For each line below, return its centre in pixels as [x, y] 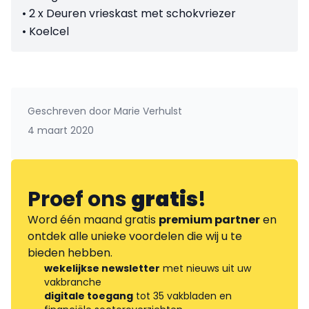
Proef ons [79, 200]
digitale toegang [89, 296]
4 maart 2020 [61, 131]
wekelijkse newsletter [102, 269]
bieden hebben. [70, 253]
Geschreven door [69, 111]
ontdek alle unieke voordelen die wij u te [135, 237]
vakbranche [73, 282]
